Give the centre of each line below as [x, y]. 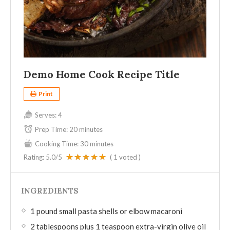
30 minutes [97, 144]
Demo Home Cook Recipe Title [102, 74]
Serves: [46, 115]
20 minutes [86, 130]
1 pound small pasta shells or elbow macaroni [106, 211]
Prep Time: [51, 130]
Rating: [35, 157]
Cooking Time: [57, 144]
